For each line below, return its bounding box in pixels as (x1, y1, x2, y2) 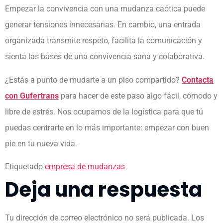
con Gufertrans (5, 91, 59, 101)
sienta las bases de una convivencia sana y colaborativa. (5, 52, 207, 62)
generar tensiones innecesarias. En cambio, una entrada (5, 20, 201, 30)
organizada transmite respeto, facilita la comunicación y (5, 36, 202, 46)
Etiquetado (5, 162, 45, 172)
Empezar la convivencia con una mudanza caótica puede (5, 4, 205, 14)
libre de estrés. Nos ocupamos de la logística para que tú (5, 107, 203, 116)
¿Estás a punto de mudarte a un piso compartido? (5, 75, 182, 85)
